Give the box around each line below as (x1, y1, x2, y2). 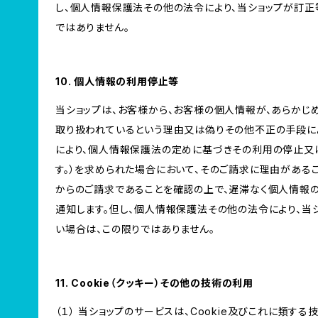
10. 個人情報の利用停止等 (55, 75, 180, 87)
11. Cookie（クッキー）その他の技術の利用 (55, 277, 254, 289)
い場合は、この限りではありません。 (55, 223, 215, 235)
